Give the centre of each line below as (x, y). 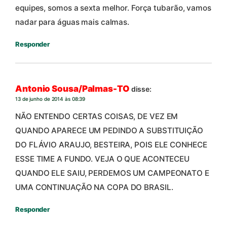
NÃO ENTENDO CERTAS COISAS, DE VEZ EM (97, 116)
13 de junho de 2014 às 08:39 (50, 99)
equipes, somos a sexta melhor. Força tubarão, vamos (113, 8)
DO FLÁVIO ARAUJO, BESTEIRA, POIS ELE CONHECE (111, 144)
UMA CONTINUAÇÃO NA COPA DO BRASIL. (94, 187)
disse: (141, 89)
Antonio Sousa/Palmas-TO (72, 89)
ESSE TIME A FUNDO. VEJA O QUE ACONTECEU (103, 159)
